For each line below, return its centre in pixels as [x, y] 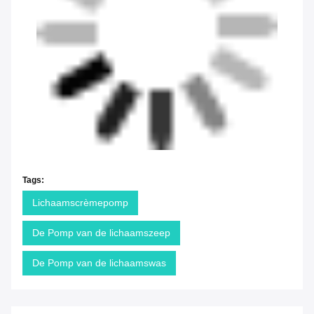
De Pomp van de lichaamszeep [101, 233]
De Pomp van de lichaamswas [99, 263]
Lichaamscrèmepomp [80, 203]
